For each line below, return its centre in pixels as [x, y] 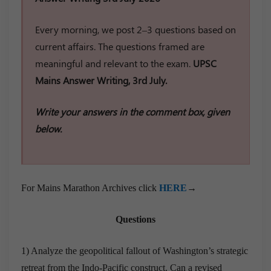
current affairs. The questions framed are [120, 46]
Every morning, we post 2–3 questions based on [135, 29]
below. [50, 128]
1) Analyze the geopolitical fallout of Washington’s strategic [135, 250]
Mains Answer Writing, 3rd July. [101, 80]
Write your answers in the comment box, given [132, 111]
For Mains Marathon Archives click [90, 188]
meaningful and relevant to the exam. [114, 63]
